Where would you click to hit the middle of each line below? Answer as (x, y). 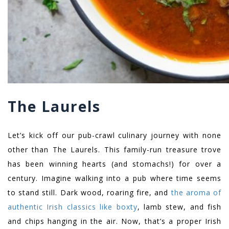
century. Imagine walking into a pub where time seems (114, 178)
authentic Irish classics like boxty (73, 207)
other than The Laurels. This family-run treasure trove (114, 150)
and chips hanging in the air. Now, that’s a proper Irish (114, 221)
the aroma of (195, 193)
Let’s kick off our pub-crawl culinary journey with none (114, 135)
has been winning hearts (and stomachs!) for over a (114, 164)
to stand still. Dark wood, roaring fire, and (88, 193)
